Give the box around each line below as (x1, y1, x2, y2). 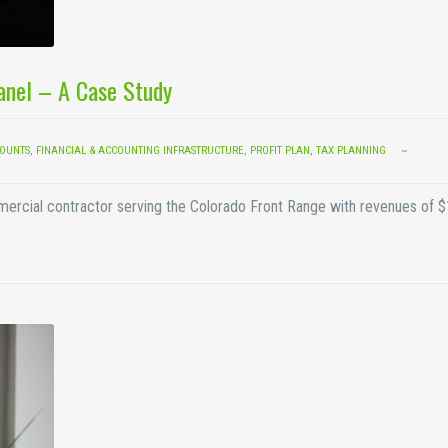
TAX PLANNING (316, 144, 386, 157)
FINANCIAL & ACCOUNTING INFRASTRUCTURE (36, 144, 244, 157)
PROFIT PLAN (250, 144, 310, 157)
